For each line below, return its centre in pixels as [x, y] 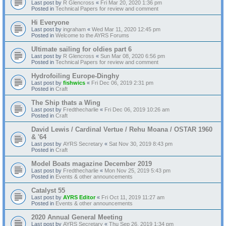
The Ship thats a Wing [66, 102]
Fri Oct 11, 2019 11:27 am [133, 197]
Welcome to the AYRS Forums [92, 35]
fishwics [74, 82]
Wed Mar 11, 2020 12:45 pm [126, 29]
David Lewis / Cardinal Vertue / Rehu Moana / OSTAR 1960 [122, 129]
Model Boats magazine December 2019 [92, 163]
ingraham [74, 29]
